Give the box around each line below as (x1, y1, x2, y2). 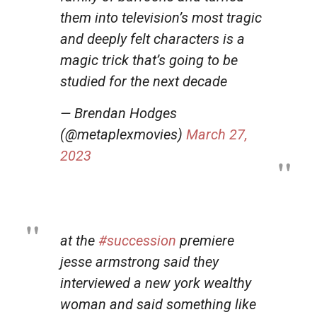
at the (60, 231, 98, 249)
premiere (176, 231, 234, 249)
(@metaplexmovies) (60, 125, 186, 143)
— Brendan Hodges (60, 104, 177, 122)
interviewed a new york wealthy (60, 274, 251, 292)
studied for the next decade (60, 72, 227, 90)
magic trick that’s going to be (60, 51, 238, 69)
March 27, (186, 125, 248, 143)
